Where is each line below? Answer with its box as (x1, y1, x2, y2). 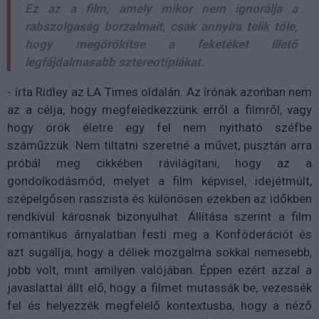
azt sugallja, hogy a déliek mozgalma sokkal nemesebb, (7, 245, 312, 260)
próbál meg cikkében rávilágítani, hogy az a (7, 156, 312, 171)
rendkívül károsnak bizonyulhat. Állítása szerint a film (7, 209, 312, 224)
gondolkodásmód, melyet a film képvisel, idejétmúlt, (7, 174, 312, 189)
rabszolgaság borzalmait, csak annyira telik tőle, (25, 19, 298, 34)
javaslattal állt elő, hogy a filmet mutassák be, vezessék (7, 281, 312, 296)
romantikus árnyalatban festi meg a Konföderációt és (7, 227, 312, 242)
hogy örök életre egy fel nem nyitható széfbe (7, 120, 312, 135)
